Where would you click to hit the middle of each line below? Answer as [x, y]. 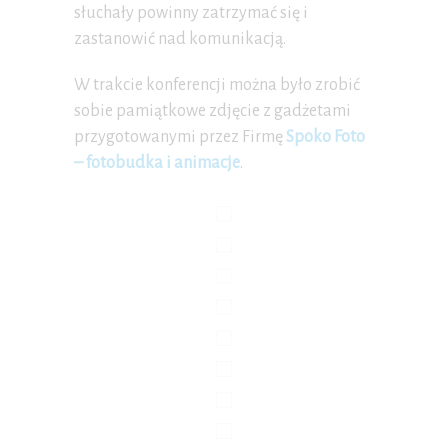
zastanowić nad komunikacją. [180, 39]
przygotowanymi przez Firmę [180, 137]
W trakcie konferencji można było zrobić [217, 85]
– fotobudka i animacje [157, 163]
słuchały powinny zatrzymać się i [191, 13]
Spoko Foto [325, 137]
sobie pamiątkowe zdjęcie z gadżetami [212, 111]
